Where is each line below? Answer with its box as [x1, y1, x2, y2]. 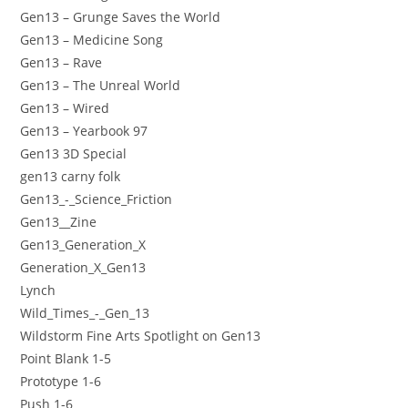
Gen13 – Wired [20, 98, 110, 117]
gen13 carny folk [20, 167, 121, 185]
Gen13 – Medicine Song [20, 30, 164, 48]
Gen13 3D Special [20, 144, 127, 162]
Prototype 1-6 [20, 372, 102, 390]
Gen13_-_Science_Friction [20, 189, 173, 208]
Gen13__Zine [20, 212, 97, 230]
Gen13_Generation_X [20, 235, 147, 253]
